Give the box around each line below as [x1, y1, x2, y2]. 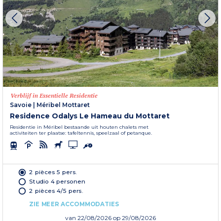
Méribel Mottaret [37, 101, 90, 109]
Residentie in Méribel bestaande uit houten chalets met [10, 123, 148, 130]
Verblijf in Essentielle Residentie [10, 91, 98, 99]
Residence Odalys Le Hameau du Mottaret [10, 111, 170, 120]
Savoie [10, 101, 32, 109]
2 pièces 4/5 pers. [29, 186, 83, 194]
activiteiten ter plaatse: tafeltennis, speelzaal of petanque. [10, 129, 152, 136]
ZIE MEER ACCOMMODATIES [29, 200, 119, 208]
